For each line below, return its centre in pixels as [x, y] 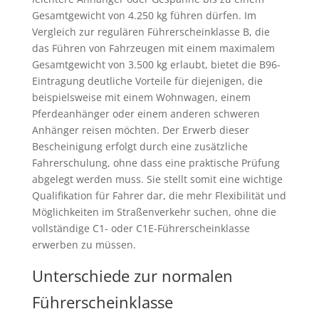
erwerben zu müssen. [84, 245]
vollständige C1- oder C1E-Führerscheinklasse [141, 229]
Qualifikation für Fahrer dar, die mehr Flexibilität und [159, 196]
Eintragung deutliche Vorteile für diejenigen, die [147, 81]
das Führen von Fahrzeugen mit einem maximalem [153, 48]
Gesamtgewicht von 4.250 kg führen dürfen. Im [144, 16]
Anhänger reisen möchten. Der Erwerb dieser [140, 130]
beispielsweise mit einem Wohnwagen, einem [141, 98]
